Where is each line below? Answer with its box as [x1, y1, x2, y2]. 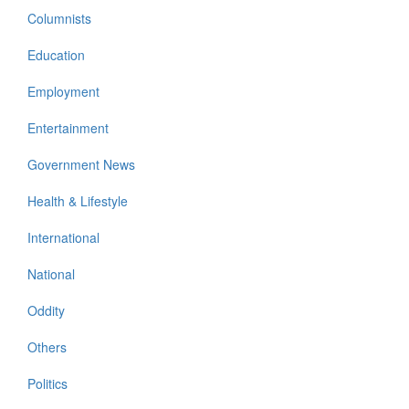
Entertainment [27, 119, 109, 138]
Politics [27, 374, 68, 393]
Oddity [27, 301, 65, 320]
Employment [27, 82, 100, 101]
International [27, 228, 100, 247]
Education [27, 46, 85, 65]
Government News [27, 155, 135, 174]
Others [27, 338, 67, 357]
